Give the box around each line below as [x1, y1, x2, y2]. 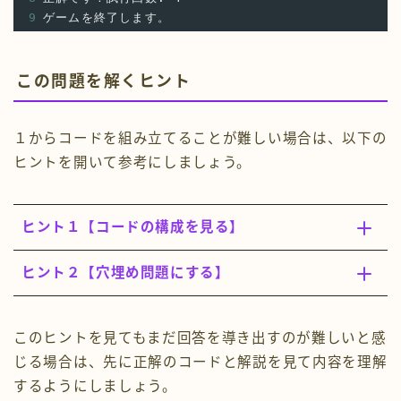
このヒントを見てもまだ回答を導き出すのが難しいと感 [13, 330, 387, 346]
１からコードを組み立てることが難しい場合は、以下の [13, 131, 388, 147]
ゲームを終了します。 [43, 10, 170, 24]
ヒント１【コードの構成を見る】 [21, 219, 244, 235]
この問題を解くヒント [16, 73, 191, 91]
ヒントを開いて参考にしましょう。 [13, 155, 252, 171]
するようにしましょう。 [13, 379, 177, 395]
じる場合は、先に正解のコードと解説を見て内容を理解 [13, 354, 388, 371]
